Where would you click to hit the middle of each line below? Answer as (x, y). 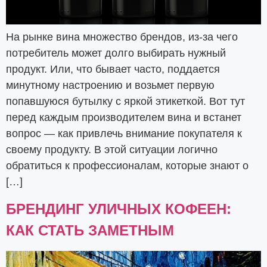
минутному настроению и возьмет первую (110, 85)
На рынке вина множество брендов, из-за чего (122, 37)
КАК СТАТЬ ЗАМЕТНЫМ (90, 231)
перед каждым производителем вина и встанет (124, 117)
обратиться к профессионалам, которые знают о (127, 165)
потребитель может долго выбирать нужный (116, 53)
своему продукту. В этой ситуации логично (112, 149)
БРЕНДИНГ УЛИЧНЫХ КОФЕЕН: (119, 209)
